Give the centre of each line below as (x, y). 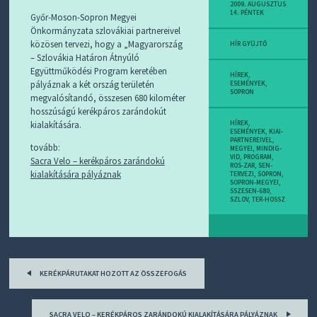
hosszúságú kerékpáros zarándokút (98, 111)
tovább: (45, 147)
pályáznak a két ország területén (92, 84)
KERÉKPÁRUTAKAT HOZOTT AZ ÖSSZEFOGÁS (112, 273)
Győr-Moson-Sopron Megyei (83, 17)
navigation (51, 287)
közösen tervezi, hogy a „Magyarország (106, 44)
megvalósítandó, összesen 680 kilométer (108, 97)
